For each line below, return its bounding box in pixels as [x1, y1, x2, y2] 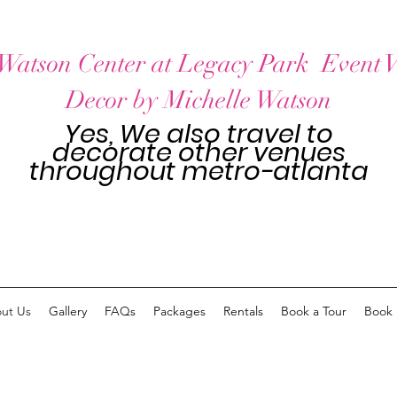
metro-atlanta [181, 153, 369, 189]
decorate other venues [51, 135, 346, 170]
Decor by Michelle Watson [65, 85, 331, 115]
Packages [153, 303, 206, 319]
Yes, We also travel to [64, 116, 333, 152]
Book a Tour [281, 303, 346, 319]
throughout [28, 153, 182, 189]
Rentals [223, 303, 263, 319]
